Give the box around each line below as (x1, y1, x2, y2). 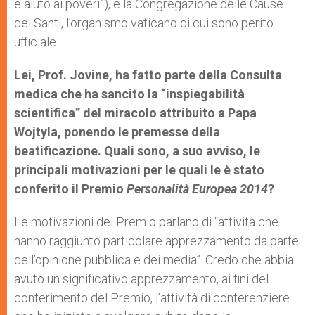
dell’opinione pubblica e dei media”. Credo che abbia (14, 252, 294, 267)
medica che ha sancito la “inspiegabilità (14, 86, 245, 101)
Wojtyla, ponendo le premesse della (14, 124, 220, 139)
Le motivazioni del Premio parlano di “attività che (14, 214, 278, 229)
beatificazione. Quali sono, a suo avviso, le (14, 143, 260, 158)
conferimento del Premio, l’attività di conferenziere (14, 290, 290, 305)
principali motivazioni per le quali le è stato (14, 162, 264, 177)
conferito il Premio (14, 181, 127, 196)
